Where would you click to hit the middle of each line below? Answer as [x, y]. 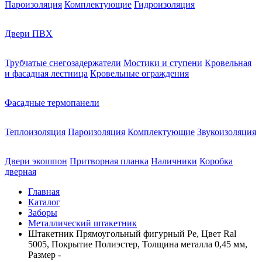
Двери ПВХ [29, 34]
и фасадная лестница [46, 73]
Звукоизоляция [227, 132]
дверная [20, 172]
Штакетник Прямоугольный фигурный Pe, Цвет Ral [132, 234]
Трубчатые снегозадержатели [63, 63]
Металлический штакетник [82, 223]
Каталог [44, 202]
